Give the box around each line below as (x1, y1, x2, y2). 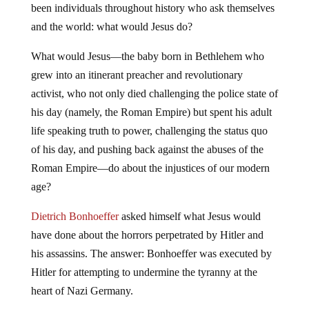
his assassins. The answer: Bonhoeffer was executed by (30, 247, 272, 259)
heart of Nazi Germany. (30, 284, 133, 297)
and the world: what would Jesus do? (30, 20, 192, 32)
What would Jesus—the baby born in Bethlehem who (30, 50, 264, 62)
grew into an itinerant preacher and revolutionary (30, 68, 243, 81)
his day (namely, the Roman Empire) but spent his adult (30, 106, 272, 118)
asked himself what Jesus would (118, 210, 261, 222)
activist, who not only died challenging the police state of (30, 87, 278, 99)
